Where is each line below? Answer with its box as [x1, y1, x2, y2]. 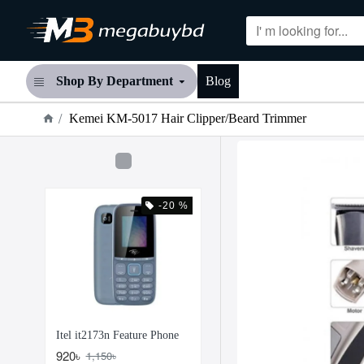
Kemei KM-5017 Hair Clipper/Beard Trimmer [69, 111, 306, 125]
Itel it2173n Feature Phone [55, 328, 179, 341]
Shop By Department [56, 74, 173, 88]
